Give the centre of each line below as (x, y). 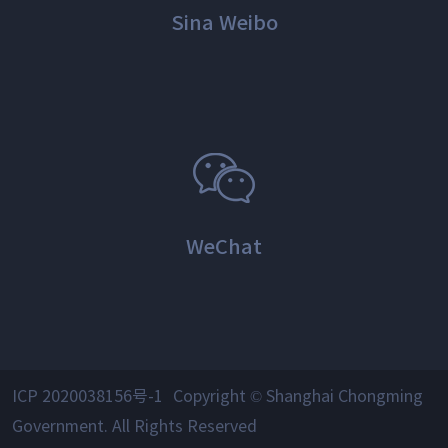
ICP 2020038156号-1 (87, 395)
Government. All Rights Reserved (134, 425)
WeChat (224, 246)
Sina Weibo (224, 22)
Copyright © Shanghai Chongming (298, 395)
